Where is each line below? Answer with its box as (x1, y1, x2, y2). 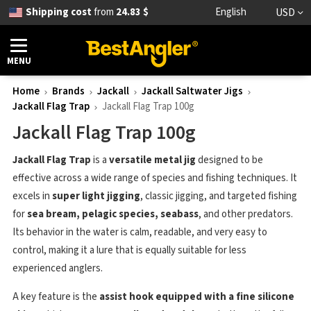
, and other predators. (199, 207, 293, 221)
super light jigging (52, 189, 140, 203)
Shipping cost (25, 5, 92, 19)
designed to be (196, 153, 263, 167)
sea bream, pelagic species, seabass (27, 207, 199, 221)
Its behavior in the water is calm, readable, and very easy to (12, 225, 267, 239)
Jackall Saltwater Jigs (142, 84, 243, 99)
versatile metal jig (109, 153, 196, 167)
